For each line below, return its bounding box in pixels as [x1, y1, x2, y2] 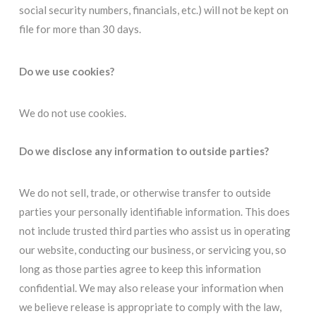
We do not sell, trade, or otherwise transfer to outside [18, 186, 271, 200]
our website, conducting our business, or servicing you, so [18, 243, 286, 257]
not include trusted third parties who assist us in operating [18, 224, 291, 238]
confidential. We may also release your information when [18, 281, 284, 295]
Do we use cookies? [18, 64, 114, 78]
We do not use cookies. [18, 106, 126, 119]
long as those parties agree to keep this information [18, 262, 261, 276]
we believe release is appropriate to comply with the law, [18, 300, 281, 314]
